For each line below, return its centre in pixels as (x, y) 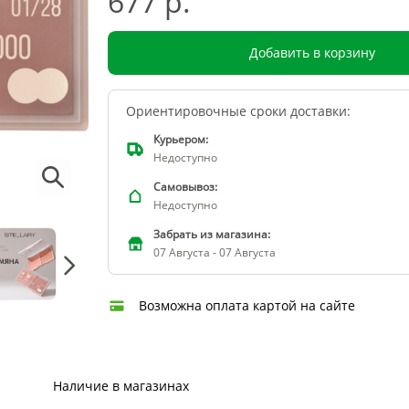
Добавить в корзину (312, 53)
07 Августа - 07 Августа (214, 253)
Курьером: (180, 140)
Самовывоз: (185, 187)
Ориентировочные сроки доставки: (238, 111)
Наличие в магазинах (121, 386)
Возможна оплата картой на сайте (246, 306)
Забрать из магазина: (211, 235)
